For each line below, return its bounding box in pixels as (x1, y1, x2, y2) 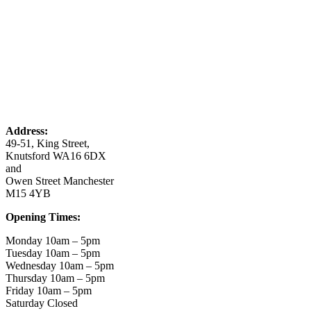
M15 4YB (6, 187, 51, 200)
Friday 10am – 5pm (6, 285, 92, 297)
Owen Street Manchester (6, 175, 114, 187)
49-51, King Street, (6, 137, 90, 150)
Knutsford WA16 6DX (6, 150, 106, 162)
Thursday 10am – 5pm (6, 272, 105, 285)
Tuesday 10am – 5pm (6, 247, 100, 260)
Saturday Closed (6, 297, 78, 310)
